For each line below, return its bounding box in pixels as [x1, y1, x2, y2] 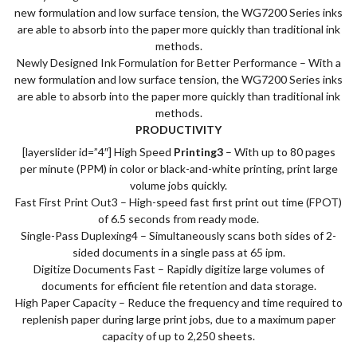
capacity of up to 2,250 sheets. [102, 329, 255, 343]
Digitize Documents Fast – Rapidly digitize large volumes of [33, 262, 324, 277]
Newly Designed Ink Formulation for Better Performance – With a [16, 56, 341, 70]
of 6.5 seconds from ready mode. [98, 212, 259, 226]
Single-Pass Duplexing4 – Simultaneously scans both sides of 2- [21, 229, 336, 243]
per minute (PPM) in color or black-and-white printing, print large [19, 162, 338, 176]
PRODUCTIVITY [135, 123, 222, 137]
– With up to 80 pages [222, 145, 335, 159]
